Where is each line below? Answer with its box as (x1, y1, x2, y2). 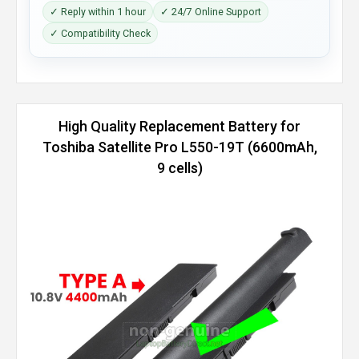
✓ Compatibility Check (50, 27, 151, 39)
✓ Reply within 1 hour (50, 6, 146, 18)
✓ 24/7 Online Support (160, 6, 261, 18)
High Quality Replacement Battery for (58, 118, 301, 135)
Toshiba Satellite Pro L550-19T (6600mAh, (42, 139, 317, 155)
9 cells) (156, 159, 203, 176)
